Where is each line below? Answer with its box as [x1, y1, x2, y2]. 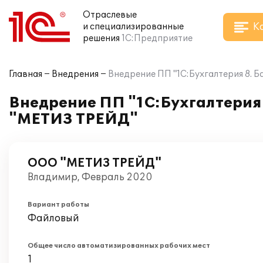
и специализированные [83, 22, 184, 32]
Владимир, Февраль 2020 [28, 171, 152, 183]
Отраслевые [83, 10, 137, 20]
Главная [9, 69, 42, 79]
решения [83, 33, 120, 43]
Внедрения [52, 69, 99, 79]
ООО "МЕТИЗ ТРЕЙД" [28, 156, 161, 170]
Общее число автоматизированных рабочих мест [28, 242, 210, 249]
